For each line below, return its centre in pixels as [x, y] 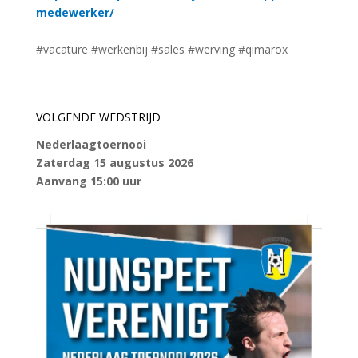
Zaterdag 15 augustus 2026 [114, 162]
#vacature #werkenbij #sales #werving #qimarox [161, 49]
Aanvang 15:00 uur [88, 181]
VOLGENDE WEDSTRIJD [98, 117]
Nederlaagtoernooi [91, 144]
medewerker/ [75, 12]
